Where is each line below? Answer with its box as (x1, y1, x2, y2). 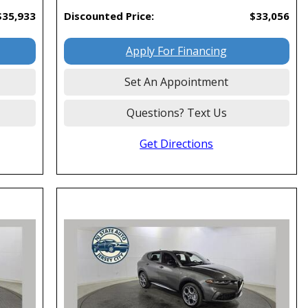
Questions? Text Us (126, 104, 227, 120)
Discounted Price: (63, 8, 154, 23)
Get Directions (140, 135, 214, 151)
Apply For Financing (126, 43, 228, 58)
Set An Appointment (124, 74, 229, 89)
